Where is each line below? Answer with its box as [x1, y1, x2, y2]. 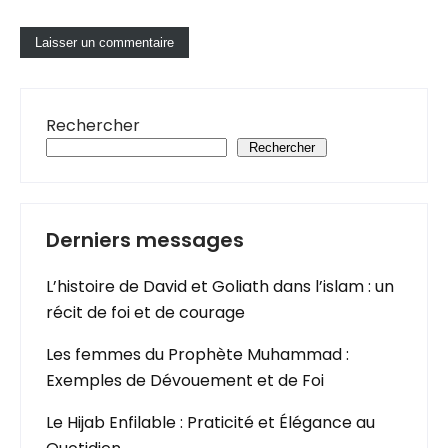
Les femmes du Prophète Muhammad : [46, 343, 349, 366]
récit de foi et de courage [46, 301, 245, 324]
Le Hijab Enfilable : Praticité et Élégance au [46, 411, 375, 434]
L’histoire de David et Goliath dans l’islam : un [46, 275, 394, 298]
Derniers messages [46, 226, 244, 254]
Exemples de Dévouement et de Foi [46, 369, 324, 392]
